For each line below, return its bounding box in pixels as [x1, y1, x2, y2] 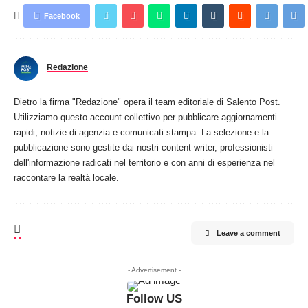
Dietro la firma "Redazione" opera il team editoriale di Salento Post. [14, 97, 280, 108]
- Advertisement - [127, 266, 181, 274]
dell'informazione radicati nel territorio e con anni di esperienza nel [14, 157, 275, 168]
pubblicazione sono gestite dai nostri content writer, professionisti [14, 142, 273, 153]
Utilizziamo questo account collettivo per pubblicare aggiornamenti [14, 112, 277, 123]
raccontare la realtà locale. [14, 173, 119, 184]
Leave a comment [217, 229, 280, 238]
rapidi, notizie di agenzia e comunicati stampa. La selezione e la [14, 127, 269, 138]
